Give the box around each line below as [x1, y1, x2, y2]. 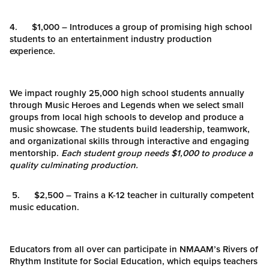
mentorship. [10, 147, 61, 159]
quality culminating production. [10, 159, 138, 171]
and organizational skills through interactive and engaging [10, 134, 249, 147]
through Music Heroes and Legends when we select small [10, 98, 244, 111]
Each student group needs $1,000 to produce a [61, 147, 253, 159]
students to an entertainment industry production [10, 32, 212, 45]
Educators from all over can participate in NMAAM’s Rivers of [10, 243, 258, 255]
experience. [10, 44, 55, 57]
